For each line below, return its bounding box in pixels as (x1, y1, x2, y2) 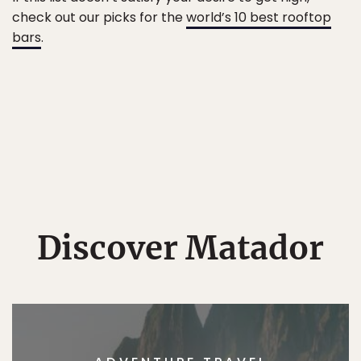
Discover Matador (37, 227, 324, 268)
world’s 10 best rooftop (186, 7, 331, 27)
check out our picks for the (12, 7, 186, 27)
